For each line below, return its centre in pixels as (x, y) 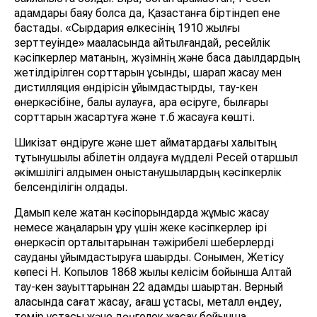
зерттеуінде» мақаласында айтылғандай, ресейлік (142, 43)
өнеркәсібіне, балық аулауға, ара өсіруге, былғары (141, 103)
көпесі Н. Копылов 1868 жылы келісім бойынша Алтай (153, 272)
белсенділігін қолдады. (71, 188)
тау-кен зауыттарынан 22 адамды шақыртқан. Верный (149, 287)
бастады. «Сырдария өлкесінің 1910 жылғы (127, 28)
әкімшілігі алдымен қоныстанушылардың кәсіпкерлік (148, 173)
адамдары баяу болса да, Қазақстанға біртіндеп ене (147, 13)
